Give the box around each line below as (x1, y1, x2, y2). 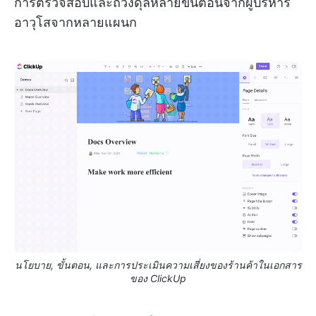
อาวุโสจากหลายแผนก (14, 15, 137, 30)
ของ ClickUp (130, 272, 186, 284)
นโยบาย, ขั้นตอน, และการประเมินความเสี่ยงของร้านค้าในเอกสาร (14, 259, 302, 271)
